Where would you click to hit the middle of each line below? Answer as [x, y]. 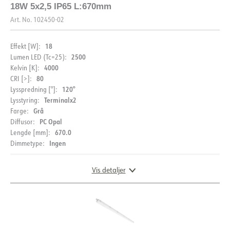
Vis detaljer [109, 170]
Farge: [19, 110]
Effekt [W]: [25, 46]
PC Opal [51, 121]
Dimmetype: [27, 143]
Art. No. [21, 19]
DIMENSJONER [57, 217]
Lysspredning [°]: [34, 89]
